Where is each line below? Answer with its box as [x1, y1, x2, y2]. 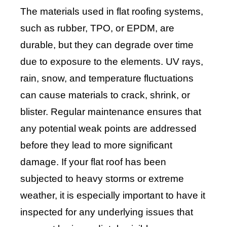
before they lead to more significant [20, 139, 172, 150]
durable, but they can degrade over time [20, 39, 194, 50]
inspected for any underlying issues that [20, 206, 193, 217]
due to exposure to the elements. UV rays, [20, 56, 203, 67]
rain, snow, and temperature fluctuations [20, 72, 194, 84]
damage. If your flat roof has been [20, 156, 166, 167]
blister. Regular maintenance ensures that [20, 106, 201, 117]
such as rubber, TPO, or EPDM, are [20, 22, 174, 33]
